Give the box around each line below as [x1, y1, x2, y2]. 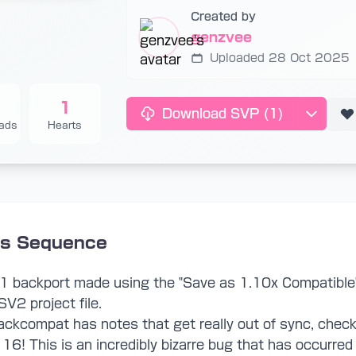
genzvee [190, 31, 252, 44]
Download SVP [161, 107, 263, 120]
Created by [190, 11, 256, 22]
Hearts [48, 120, 83, 130]
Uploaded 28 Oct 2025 [209, 52, 350, 64]
